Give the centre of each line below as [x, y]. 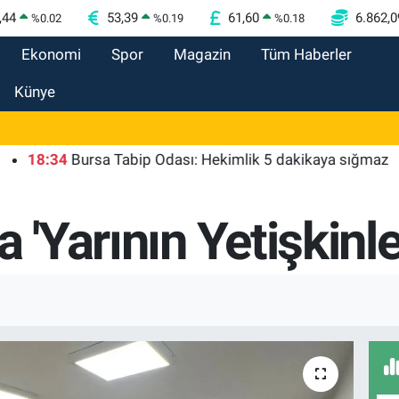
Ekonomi [51, 54]
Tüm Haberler [306, 54]
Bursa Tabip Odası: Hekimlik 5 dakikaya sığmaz [180, 159]
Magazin [202, 54]
